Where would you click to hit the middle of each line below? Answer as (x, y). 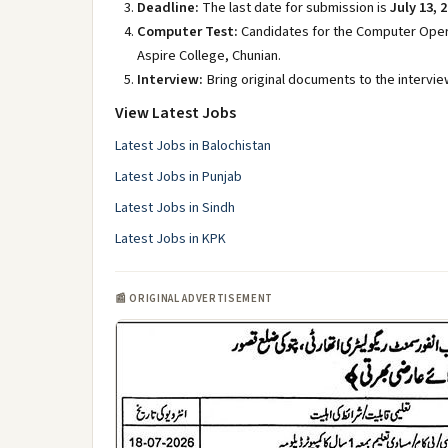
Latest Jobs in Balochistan (193, 146)
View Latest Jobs (175, 113)
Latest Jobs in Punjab (178, 177)
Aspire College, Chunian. (209, 55)
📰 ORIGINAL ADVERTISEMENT (194, 298)
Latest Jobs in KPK (170, 239)
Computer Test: (187, 31)
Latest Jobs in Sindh (175, 208)
